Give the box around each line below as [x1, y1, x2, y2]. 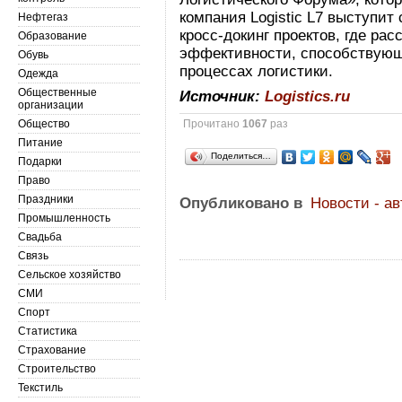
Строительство [18, 363, 96, 375]
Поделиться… [211, 151, 272, 161]
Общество [18, 118, 70, 130]
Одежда [18, 67, 58, 80]
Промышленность [18, 212, 110, 224]
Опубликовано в [179, 195, 303, 212]
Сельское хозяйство [18, 268, 121, 281]
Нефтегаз [18, 11, 68, 23]
